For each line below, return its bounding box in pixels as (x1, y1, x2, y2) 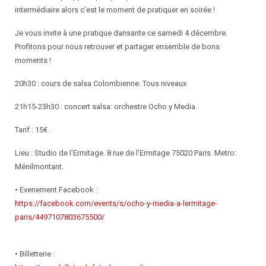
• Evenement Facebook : (15, 185, 97, 195)
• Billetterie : (15, 249, 56, 259)
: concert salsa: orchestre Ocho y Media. (61, 102, 199, 112)
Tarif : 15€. (15, 125, 51, 135)
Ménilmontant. (15, 162, 64, 172)
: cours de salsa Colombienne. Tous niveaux (37, 79, 186, 88)
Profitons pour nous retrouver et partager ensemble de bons (15, 42, 220, 52)
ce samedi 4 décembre (147, 28, 226, 38)
